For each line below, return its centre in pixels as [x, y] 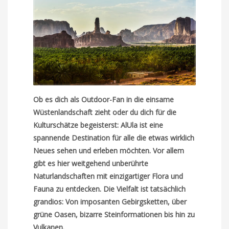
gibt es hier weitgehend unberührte [91, 163]
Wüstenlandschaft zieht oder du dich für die [105, 112]
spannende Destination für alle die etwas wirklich [114, 138]
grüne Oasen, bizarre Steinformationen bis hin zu [114, 214]
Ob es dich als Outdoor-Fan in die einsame [104, 99]
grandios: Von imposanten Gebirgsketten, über [110, 201]
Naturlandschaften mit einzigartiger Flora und [108, 176]
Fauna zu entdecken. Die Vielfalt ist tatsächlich [110, 189]
